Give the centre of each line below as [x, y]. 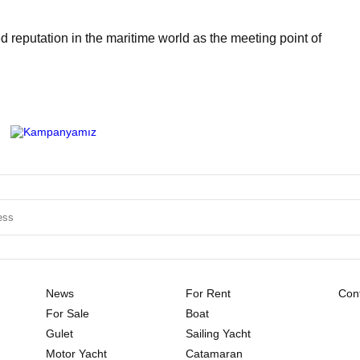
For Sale [68, 314]
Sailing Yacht [218, 334]
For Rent [208, 294]
